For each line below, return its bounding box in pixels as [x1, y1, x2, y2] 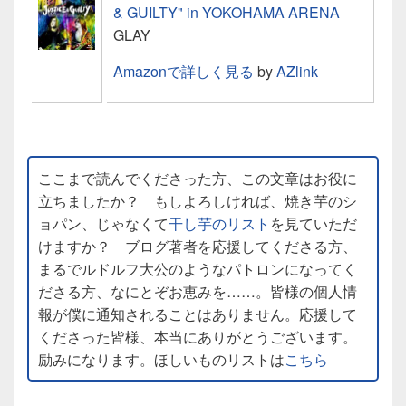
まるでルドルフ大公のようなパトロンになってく [38, 257, 357, 279]
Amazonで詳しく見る [113, 60, 254, 82]
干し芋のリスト [169, 212, 270, 234]
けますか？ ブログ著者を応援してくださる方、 [38, 235, 357, 256]
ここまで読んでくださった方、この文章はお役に [38, 167, 357, 188]
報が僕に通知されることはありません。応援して [38, 303, 357, 324]
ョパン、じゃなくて [38, 212, 169, 234]
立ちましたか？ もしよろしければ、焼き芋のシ [38, 189, 357, 211]
